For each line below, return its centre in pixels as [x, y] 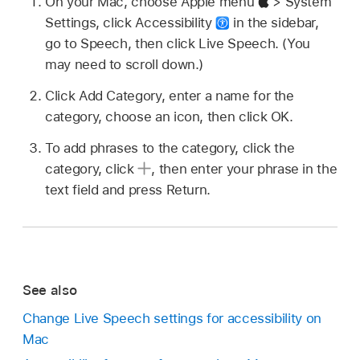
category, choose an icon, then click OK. [169, 117]
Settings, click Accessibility [131, 23]
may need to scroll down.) [125, 65]
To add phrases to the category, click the [170, 147]
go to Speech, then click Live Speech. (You [178, 44]
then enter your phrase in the [248, 168]
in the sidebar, [274, 23]
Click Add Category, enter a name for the [170, 96]
